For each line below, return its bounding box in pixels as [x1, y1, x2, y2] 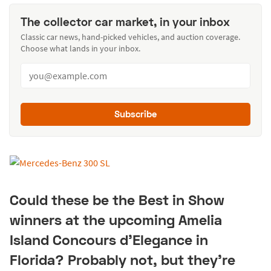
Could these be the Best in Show [10, 191, 224, 209]
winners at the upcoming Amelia [10, 211, 222, 229]
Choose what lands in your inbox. [20, 43, 140, 54]
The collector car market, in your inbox [20, 14, 230, 28]
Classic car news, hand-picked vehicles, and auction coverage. [20, 31, 240, 43]
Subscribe [114, 108, 157, 120]
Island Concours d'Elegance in [10, 231, 208, 249]
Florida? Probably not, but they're [10, 251, 235, 269]
